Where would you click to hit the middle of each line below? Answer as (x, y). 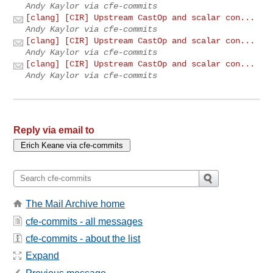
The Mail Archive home (76, 204)
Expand (43, 256)
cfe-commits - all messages (84, 221)
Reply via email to (54, 130)
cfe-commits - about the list (83, 238)
